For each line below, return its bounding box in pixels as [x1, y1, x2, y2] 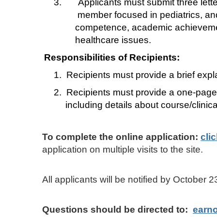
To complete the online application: [42, 131, 201, 142]
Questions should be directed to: [42, 204, 190, 215]
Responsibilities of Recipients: [44, 52, 180, 62]
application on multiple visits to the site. [42, 144, 203, 155]
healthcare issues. [65, 34, 151, 45]
